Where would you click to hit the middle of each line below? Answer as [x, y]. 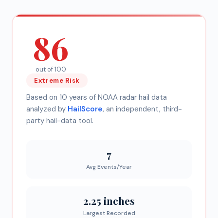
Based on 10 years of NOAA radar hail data [97, 97]
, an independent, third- [142, 109]
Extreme [49, 80]
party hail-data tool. [60, 120]
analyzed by [46, 109]
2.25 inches [109, 200]
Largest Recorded [109, 213]
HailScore [85, 109]
